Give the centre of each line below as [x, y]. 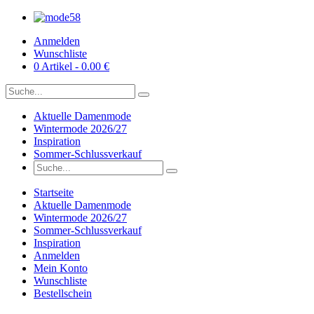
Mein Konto [61, 268]
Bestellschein [63, 293]
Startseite [54, 192]
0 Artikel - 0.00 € [71, 66]
